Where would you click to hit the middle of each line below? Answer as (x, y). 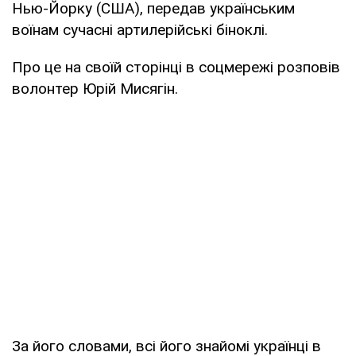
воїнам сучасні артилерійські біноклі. (140, 29)
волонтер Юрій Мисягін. (95, 88)
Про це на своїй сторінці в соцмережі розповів (176, 67)
